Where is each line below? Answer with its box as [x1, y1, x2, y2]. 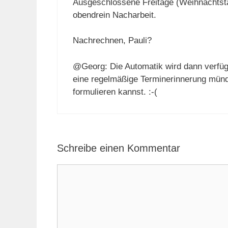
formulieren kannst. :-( [73, 87, 157, 97]
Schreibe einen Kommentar [57, 142, 180, 154]
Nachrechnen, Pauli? [73, 36, 152, 46]
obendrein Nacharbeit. [73, 10, 156, 20]
